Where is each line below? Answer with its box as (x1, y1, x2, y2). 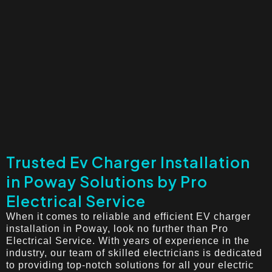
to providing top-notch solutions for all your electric (6, 259, 254, 270)
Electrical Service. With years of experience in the (6, 235, 250, 246)
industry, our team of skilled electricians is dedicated (6, 247, 262, 258)
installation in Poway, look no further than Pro (6, 223, 228, 234)
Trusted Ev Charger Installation (6, 152, 250, 172)
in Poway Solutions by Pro (6, 171, 208, 191)
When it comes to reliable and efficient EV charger (6, 211, 251, 222)
